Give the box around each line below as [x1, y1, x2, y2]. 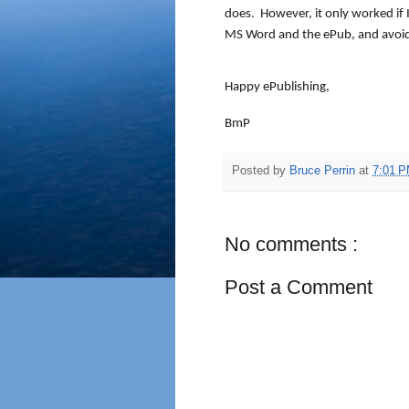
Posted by [232, 164, 289, 178]
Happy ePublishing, [225, 79, 330, 95]
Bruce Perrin [289, 164, 359, 178]
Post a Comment [225, 276, 372, 299]
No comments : [225, 233, 358, 257]
